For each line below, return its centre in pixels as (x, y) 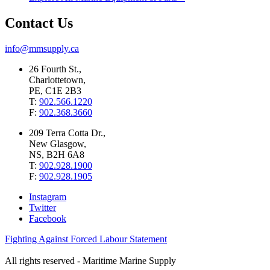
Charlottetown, (57, 80)
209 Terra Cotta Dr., (67, 133)
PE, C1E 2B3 (55, 91)
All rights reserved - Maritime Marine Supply (90, 261)
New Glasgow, (58, 144)
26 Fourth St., (55, 69)
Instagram (48, 197)
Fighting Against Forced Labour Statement (86, 239)
